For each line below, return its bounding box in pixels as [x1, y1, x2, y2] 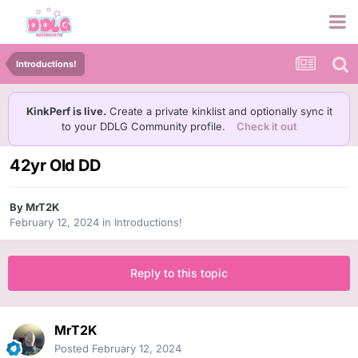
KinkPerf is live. [26, 105, 106, 117]
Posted [54, 342, 92, 356]
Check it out [236, 120, 297, 133]
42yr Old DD [10, 156, 101, 176]
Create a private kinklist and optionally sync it [105, 105, 332, 117]
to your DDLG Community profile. [61, 120, 229, 133]
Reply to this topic [130, 266, 228, 280]
